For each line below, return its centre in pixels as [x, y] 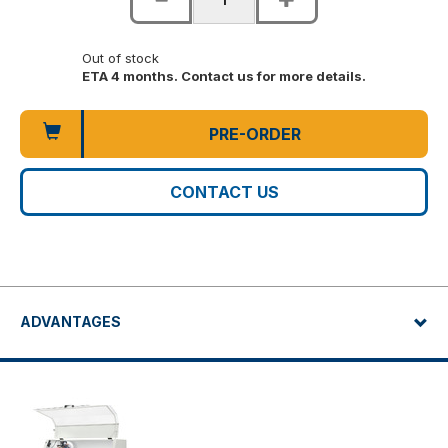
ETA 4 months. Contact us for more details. [224, 76]
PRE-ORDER [254, 134]
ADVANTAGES [70, 322]
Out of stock [120, 58]
